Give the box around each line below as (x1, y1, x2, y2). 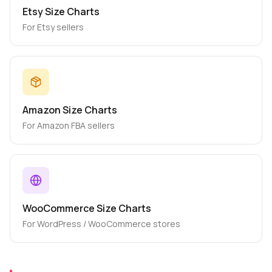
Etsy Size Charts (22, 5, 100, 18)
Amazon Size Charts (22, 103, 117, 117)
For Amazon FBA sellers (22, 120, 115, 131)
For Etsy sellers (22, 21, 84, 33)
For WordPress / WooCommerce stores (22, 218, 180, 229)
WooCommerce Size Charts (22, 202, 151, 215)
